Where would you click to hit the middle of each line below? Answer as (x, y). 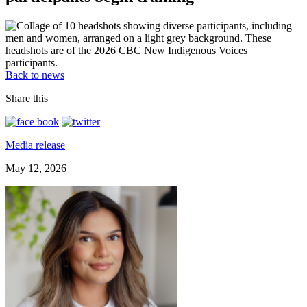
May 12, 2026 (36, 168)
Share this (27, 98)
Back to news (35, 75)
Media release (35, 145)
